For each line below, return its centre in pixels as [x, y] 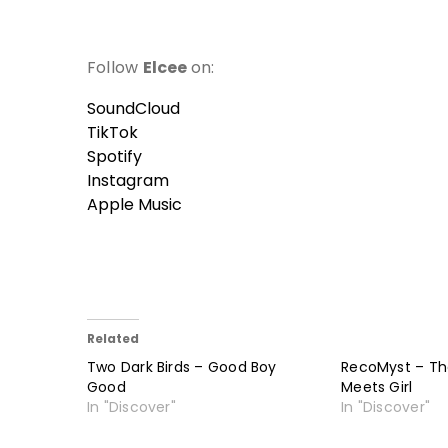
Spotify [114, 156]
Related [113, 338]
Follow [115, 67]
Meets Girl [377, 386]
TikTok [112, 132]
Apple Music [134, 204]
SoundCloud [133, 108]
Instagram [128, 180]
